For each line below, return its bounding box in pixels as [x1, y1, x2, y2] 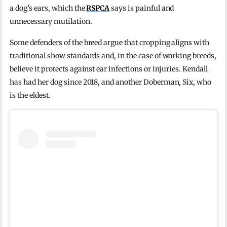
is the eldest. [10, 90, 51, 100]
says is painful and [109, 3, 174, 13]
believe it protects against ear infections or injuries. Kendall [10, 64, 208, 73]
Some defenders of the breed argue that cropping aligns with [10, 37, 210, 47]
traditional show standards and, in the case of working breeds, [10, 51, 216, 60]
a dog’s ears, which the [10, 3, 87, 13]
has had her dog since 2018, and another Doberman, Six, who [10, 77, 212, 87]
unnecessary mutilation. [10, 16, 92, 26]
